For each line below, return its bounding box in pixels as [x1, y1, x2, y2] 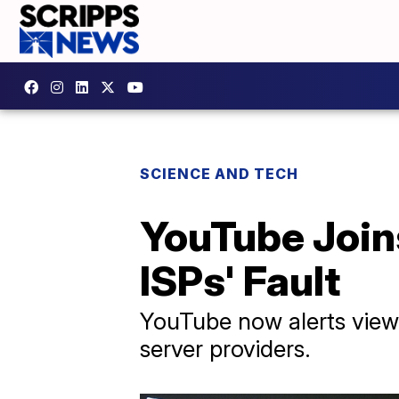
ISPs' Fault [140, 256, 340, 305]
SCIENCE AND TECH [140, 165, 298, 183]
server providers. [140, 335, 311, 362]
